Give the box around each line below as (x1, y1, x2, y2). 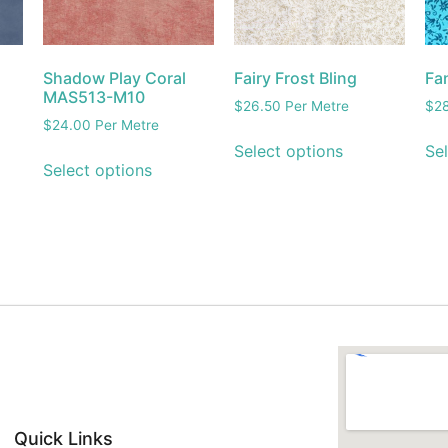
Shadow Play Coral (43, 68, 187, 89)
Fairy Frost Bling (233, 68, 357, 89)
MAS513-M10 (43, 87, 146, 108)
